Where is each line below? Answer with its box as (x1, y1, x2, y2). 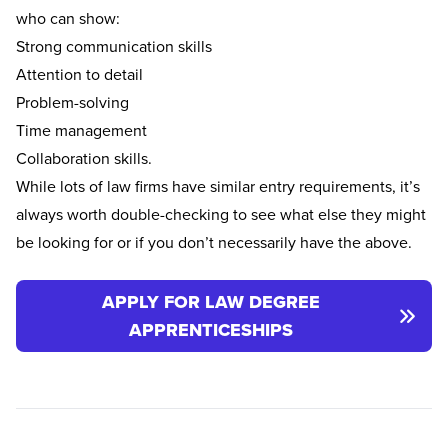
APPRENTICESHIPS (129, 317, 293, 344)
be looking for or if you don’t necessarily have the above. (16, 231, 412, 254)
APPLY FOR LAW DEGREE (102, 289, 320, 316)
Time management (16, 119, 147, 142)
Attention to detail (16, 63, 143, 86)
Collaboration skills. (16, 147, 152, 170)
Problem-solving (16, 91, 129, 114)
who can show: (16, 7, 120, 30)
